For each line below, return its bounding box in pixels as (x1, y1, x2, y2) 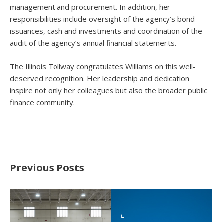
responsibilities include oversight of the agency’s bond (10, 14, 195, 24)
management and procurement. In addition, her (10, 2, 170, 12)
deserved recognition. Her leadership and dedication (10, 73, 189, 83)
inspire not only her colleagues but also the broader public (10, 85, 207, 95)
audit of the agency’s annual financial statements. (10, 38, 178, 48)
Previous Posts (10, 161, 84, 174)
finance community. (10, 97, 75, 107)
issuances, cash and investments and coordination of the (10, 26, 202, 36)
